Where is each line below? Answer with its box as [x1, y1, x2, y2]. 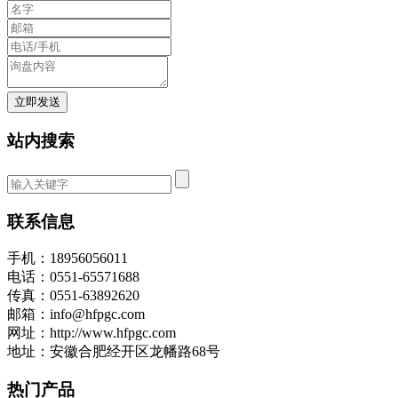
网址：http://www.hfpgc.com [7, 325, 176, 341]
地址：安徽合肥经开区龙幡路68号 [7, 344, 220, 360]
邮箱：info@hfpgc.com [7, 306, 145, 322]
